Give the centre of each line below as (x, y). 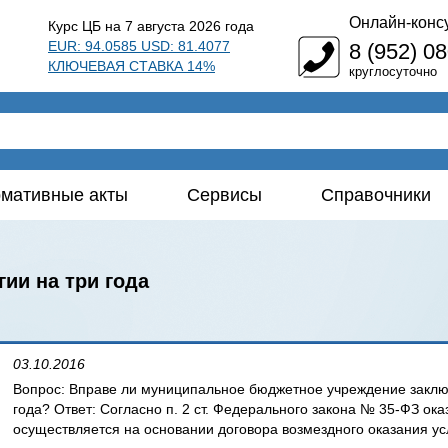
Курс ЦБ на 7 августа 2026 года (151, 26)
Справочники (375, 195)
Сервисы (224, 195)
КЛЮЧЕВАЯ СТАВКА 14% (131, 66)
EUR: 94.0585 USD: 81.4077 (139, 46)
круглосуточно (393, 71)
